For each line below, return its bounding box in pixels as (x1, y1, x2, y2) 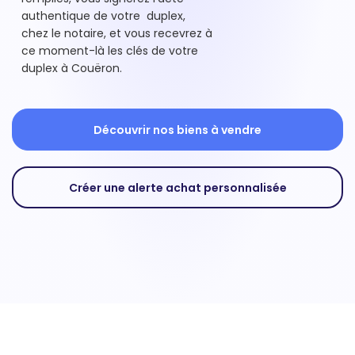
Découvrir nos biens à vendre (94, 121, 261, 138)
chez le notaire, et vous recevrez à (21, 25, 212, 42)
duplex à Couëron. (21, 60, 125, 77)
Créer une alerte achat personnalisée (68, 179, 287, 196)
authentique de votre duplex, (21, 8, 185, 25)
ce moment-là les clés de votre (21, 43, 198, 59)
